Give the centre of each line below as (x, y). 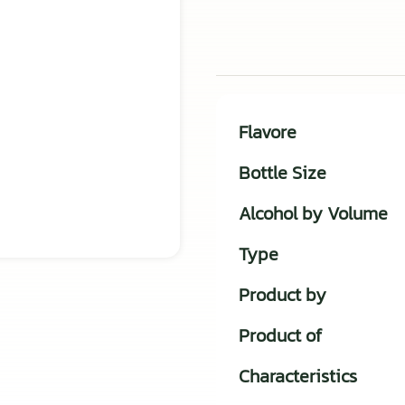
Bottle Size (283, 172)
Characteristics (298, 376)
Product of (280, 335)
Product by (283, 294)
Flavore (268, 132)
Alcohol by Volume (313, 213)
